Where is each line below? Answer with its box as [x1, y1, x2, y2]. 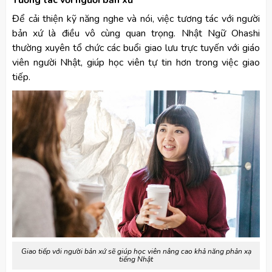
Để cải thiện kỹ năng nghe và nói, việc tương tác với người [12, 12, 260, 25]
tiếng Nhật [119, 254, 153, 265]
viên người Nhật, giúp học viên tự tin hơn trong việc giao [12, 55, 260, 69]
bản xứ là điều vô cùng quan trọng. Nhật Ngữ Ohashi [12, 26, 260, 40]
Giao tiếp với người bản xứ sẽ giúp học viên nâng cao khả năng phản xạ [21, 246, 251, 257]
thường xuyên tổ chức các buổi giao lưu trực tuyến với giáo [12, 41, 260, 55]
